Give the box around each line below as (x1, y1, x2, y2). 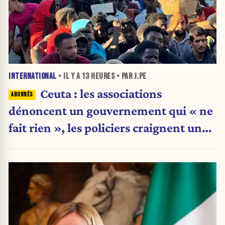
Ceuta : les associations (40, 86, 162, 100)
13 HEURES (81, 71, 115, 81)
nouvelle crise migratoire (9, 137, 142, 152)
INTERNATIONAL (9, 71, 57, 81)
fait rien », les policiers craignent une (9, 120, 208, 135)
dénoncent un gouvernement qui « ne (9, 103, 213, 118)
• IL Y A (56, 71, 82, 81)
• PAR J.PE (115, 71, 147, 81)
